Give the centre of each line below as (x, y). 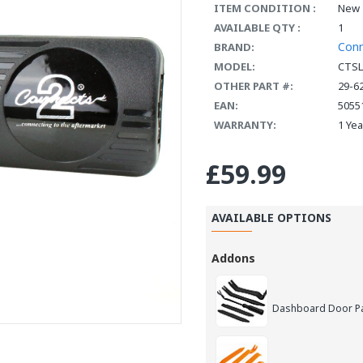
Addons (233, 258)
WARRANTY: (245, 125)
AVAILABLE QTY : (257, 28)
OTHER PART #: (254, 86)
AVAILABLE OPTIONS (271, 218)
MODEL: (235, 66)
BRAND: (234, 47)
